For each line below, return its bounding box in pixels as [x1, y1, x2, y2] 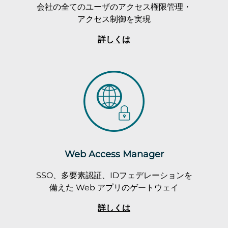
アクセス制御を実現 [77, 14, 151, 24]
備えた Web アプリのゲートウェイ [49, 182, 179, 192]
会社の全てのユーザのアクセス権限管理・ [37, 2, 191, 12]
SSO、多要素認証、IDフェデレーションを [36, 170, 192, 180]
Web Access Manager [64, 148, 164, 160]
